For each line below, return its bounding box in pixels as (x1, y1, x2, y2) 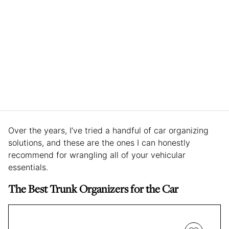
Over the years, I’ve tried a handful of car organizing (8, 125, 209, 135)
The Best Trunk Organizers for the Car (8, 181, 178, 196)
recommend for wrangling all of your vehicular (8, 149, 186, 160)
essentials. (8, 162, 48, 172)
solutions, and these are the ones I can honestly (8, 137, 190, 148)
